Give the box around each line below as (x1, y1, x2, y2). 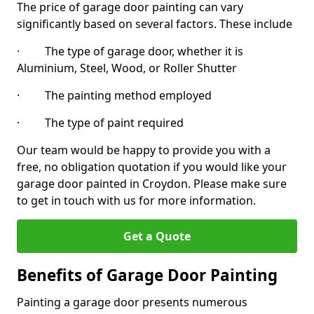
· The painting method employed (17, 88, 212, 103)
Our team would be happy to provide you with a (17, 142, 271, 158)
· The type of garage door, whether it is (17, 43, 243, 59)
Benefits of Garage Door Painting (17, 264, 278, 286)
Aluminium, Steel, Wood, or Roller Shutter (17, 60, 237, 76)
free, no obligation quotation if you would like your (17, 159, 287, 175)
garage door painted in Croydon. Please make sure (17, 176, 287, 191)
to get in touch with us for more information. (17, 193, 256, 208)
